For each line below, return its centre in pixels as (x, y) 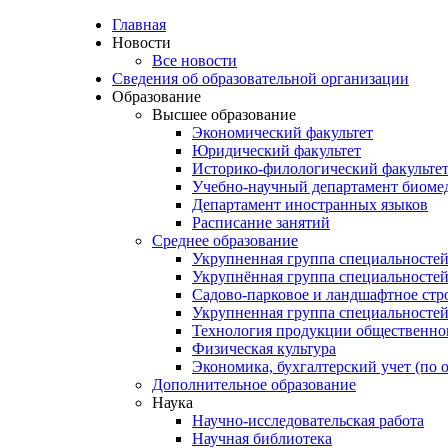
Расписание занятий (261, 222)
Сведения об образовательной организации (260, 78)
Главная (139, 24)
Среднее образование (225, 240)
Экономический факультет (282, 132)
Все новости (194, 60)
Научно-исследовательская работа (308, 420)
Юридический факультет (276, 150)
